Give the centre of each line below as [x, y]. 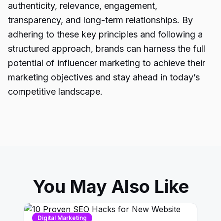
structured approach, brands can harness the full [107, 49]
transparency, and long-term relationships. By [100, 20]
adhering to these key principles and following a [105, 34]
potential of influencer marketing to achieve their [107, 63]
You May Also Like [110, 186]
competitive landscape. [55, 92]
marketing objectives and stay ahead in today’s [104, 77]
